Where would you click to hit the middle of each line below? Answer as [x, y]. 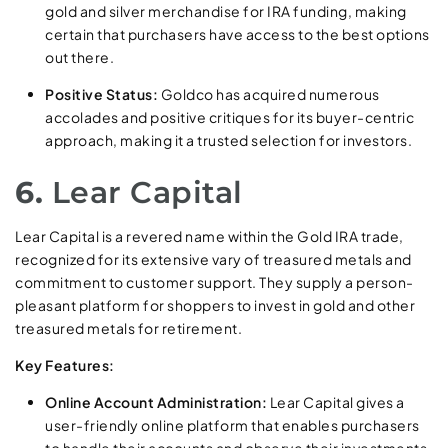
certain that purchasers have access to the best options [237, 34]
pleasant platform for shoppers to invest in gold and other [215, 305]
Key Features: [65, 365]
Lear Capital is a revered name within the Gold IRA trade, [209, 236]
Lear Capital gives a [336, 402]
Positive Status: [101, 94]
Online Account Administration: [156, 402]
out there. [79, 57]
